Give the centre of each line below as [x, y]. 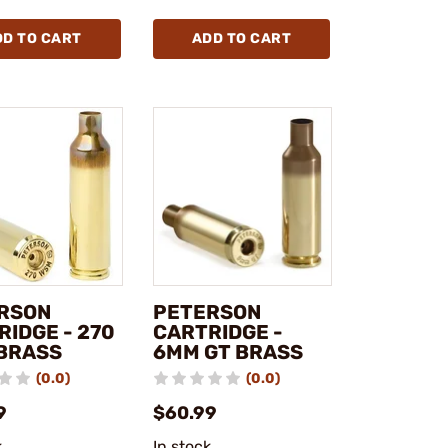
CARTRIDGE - [217, 332]
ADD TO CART [241, 38]
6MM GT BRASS [227, 352]
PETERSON [206, 312]
